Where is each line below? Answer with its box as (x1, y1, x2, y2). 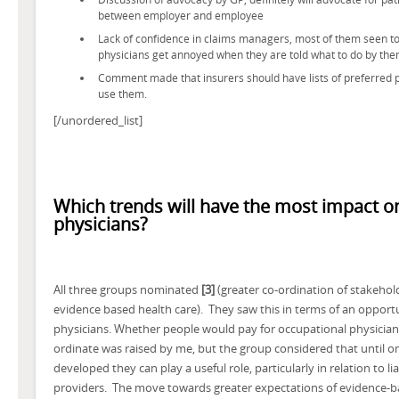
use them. (98, 86, 147, 101)
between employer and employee (98, 8, 264, 22)
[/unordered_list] (53, 112, 142, 128)
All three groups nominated (53, 281, 201, 297)
